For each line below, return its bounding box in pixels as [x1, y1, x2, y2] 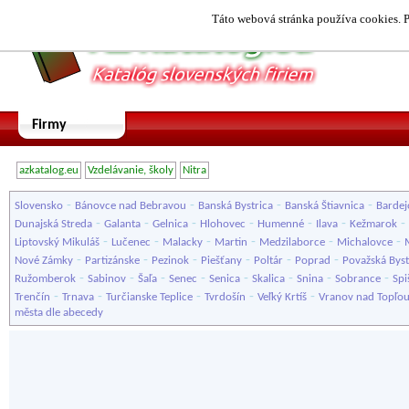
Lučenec [111, 236, 151, 248]
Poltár [254, 255, 283, 267]
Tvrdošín [204, 291, 246, 303]
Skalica [252, 273, 285, 285]
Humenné [257, 218, 304, 230]
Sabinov [88, 273, 126, 285]
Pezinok [152, 255, 189, 267]
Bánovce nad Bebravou [75, 200, 186, 212]
